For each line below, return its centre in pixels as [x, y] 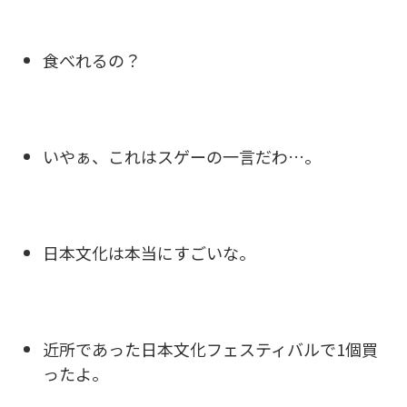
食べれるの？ [92, 60]
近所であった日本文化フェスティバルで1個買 [210, 348]
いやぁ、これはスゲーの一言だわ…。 [182, 156]
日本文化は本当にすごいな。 [149, 252]
